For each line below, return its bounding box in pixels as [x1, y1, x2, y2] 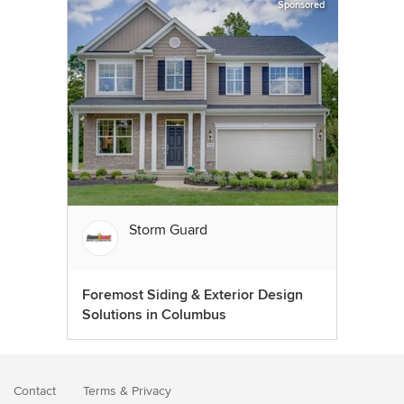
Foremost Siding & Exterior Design [82, 286, 303, 304]
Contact [14, 383, 56, 399]
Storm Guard [129, 221, 207, 239]
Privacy [132, 383, 171, 399]
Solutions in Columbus [82, 306, 226, 324]
